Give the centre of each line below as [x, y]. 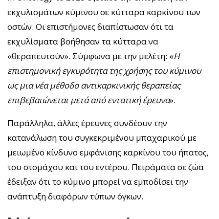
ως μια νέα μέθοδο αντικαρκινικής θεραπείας [94, 85]
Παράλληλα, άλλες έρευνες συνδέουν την [87, 123]
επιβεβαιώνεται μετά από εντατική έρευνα [88, 100]
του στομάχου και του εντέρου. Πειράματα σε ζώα [106, 167]
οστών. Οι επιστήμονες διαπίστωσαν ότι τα [90, 26]
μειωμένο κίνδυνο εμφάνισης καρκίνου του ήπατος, [108, 152]
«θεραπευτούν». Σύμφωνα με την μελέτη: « [90, 56]
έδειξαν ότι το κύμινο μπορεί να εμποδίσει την [98, 181]
